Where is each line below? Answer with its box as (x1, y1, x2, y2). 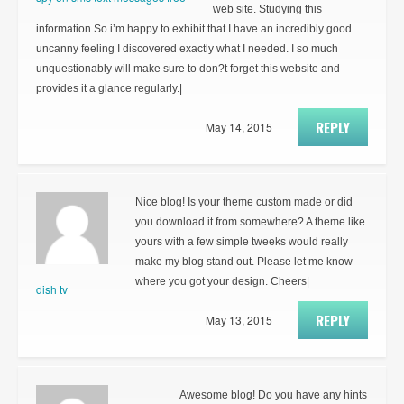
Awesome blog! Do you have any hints (179, 389, 367, 402)
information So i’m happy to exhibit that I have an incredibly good (36, 23, 352, 36)
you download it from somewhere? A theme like (135, 216, 365, 229)
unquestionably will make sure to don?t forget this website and (36, 62, 340, 76)
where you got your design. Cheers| (135, 275, 309, 289)
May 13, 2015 (206, 312, 272, 328)
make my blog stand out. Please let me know (135, 255, 353, 269)
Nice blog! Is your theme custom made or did (135, 196, 353, 209)
